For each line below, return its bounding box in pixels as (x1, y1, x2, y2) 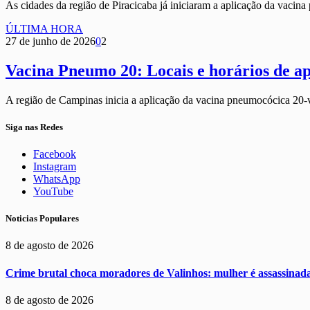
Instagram (33, 161, 76, 172)
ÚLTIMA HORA (6, 22, 83, 35)
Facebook (33, 148, 76, 160)
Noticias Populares (6, 213, 79, 224)
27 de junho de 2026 (6, 35, 95, 47)
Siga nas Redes (6, 121, 63, 132)
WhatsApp (33, 173, 80, 185)
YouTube (33, 185, 73, 197)
